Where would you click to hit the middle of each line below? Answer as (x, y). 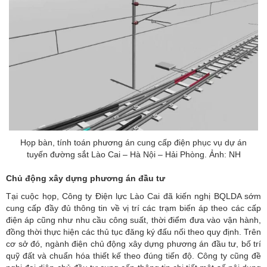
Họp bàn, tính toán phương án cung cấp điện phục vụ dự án (133, 142)
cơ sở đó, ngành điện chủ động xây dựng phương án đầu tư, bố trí (133, 243)
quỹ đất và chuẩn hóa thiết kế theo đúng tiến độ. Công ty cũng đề (133, 255)
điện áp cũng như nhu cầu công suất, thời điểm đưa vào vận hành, (133, 220)
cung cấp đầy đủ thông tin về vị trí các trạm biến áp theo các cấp (133, 208)
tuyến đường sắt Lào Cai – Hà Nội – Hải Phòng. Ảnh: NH (133, 154)
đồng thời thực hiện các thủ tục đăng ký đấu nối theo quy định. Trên (133, 232)
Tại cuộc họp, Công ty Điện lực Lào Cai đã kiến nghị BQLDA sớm (133, 196)
